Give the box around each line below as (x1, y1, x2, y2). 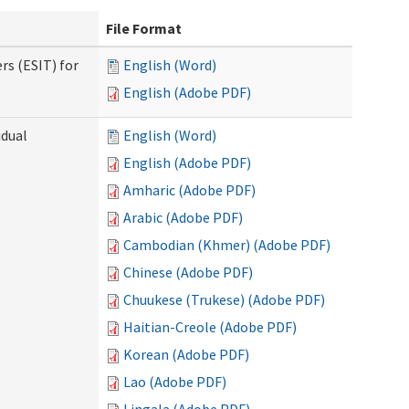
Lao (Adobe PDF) (123, 372, 226, 391)
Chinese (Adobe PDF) (123, 263, 253, 281)
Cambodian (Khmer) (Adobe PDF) (123, 236, 330, 254)
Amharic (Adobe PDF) (123, 181, 256, 199)
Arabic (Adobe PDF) (123, 208, 243, 226)
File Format (106, 19, 182, 37)
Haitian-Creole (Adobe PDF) (123, 318, 297, 336)
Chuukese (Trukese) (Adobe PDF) (123, 290, 325, 309)
